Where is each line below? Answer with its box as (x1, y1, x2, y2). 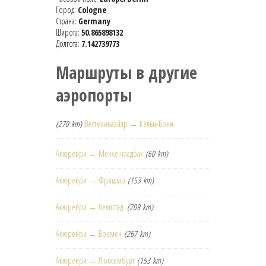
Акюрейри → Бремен (56, 228, 122, 240)
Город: (56, 4, 78, 16)
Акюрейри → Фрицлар (56, 175, 125, 186)
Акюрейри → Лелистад (56, 201, 125, 213)
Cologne (78, 4, 106, 16)
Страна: (56, 15, 78, 27)
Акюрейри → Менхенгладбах (56, 148, 143, 160)
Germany (78, 15, 110, 27)
